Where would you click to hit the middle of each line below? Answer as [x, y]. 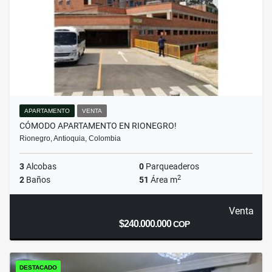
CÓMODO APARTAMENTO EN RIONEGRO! [98, 126]
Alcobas [40, 167]
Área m [163, 180]
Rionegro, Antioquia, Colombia [70, 139]
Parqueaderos [172, 167]
